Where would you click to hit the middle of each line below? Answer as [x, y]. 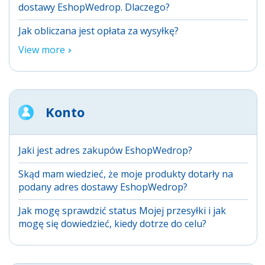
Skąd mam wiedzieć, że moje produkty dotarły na [126, 174]
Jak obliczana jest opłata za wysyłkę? [98, 30]
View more [42, 49]
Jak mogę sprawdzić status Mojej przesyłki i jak [122, 210]
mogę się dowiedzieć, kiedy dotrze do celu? [112, 223]
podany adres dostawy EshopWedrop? [103, 187]
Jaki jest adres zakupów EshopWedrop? [105, 150]
